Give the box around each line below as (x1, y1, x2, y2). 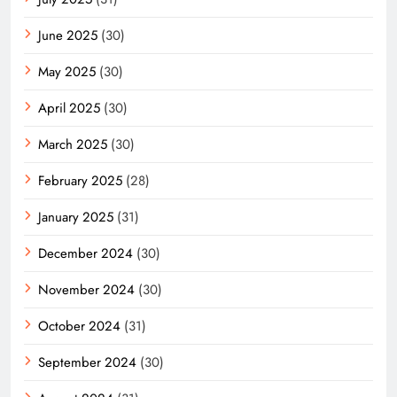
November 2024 (38, 279, 135, 300)
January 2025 (38, 206, 113, 227)
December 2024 (38, 243, 133, 263)
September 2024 (38, 352, 136, 372)
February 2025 (38, 170, 122, 191)
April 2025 (38, 97, 100, 118)
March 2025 (38, 134, 107, 154)
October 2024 (38, 315, 121, 336)
